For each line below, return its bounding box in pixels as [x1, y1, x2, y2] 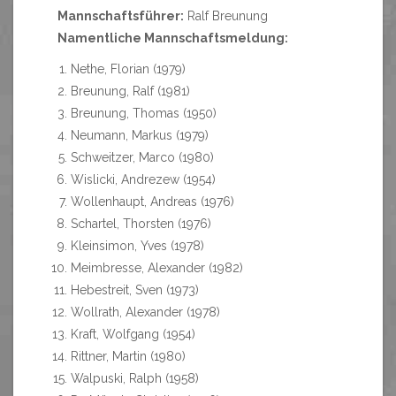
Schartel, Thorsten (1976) [71, 217, 211, 231]
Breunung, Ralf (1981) [71, 84, 190, 98]
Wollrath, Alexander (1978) [71, 305, 220, 319]
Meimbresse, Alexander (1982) [71, 261, 243, 275]
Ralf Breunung [184, 9, 268, 23]
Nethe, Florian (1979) [71, 62, 186, 76]
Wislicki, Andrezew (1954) [71, 172, 216, 187]
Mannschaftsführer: [57, 9, 184, 23]
